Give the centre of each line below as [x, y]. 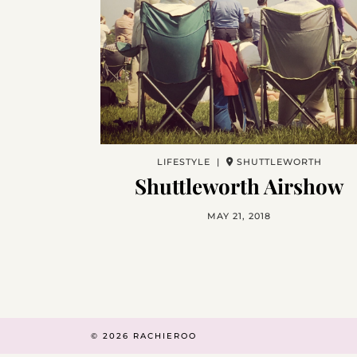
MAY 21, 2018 [239, 216]
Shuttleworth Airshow [239, 186]
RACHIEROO [165, 336]
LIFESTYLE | [191, 162]
